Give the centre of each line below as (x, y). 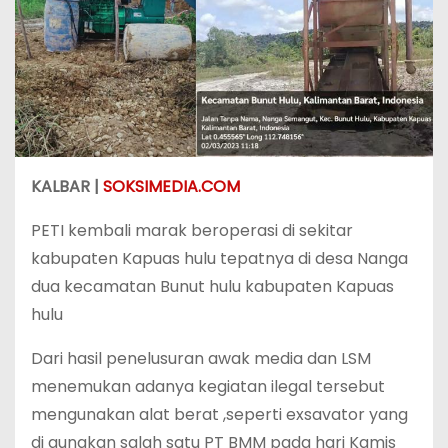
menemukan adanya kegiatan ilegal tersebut (208, 387)
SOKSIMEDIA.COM (171, 187)
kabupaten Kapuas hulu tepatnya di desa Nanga (219, 259)
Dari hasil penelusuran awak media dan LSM (201, 359)
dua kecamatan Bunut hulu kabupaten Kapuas (212, 287)
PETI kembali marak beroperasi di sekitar (192, 231)
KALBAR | (67, 187)
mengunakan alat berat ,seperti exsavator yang (219, 415)
